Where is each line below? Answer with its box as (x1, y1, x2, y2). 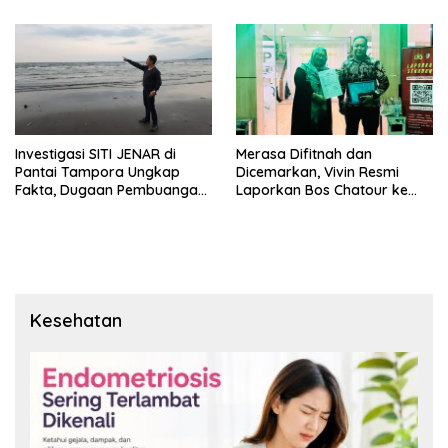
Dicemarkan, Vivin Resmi (236, 163, 399, 182)
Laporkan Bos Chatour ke (236, 181, 408, 200)
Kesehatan (30, 309, 122, 333)
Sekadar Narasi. (236, 7, 348, 26)
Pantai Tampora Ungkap (15, 163, 180, 182)
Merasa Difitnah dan (236, 145, 372, 164)
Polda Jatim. (236, 199, 323, 218)
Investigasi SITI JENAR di (15, 145, 176, 164)
